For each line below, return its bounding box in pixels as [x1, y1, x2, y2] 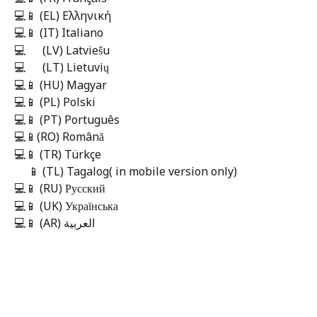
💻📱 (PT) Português [14, 111, 120, 127]
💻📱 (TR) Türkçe [14, 146, 101, 162]
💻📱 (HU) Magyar [14, 76, 107, 93]
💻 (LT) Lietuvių [14, 59, 120, 76]
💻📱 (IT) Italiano [14, 25, 103, 41]
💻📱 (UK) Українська [14, 197, 118, 214]
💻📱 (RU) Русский [14, 180, 105, 197]
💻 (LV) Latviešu [14, 42, 110, 58]
